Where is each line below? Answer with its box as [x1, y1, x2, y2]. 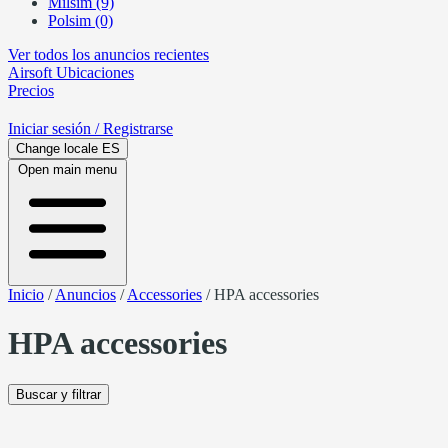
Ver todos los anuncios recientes [8, 46, 209, 63]
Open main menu [18, 162, 117, 177]
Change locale [16, 141, 98, 156]
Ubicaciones [52, 64, 134, 81]
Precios [8, 82, 54, 99]
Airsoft [8, 64, 52, 81]
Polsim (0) [48, 12, 113, 29]
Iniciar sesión [8, 120, 95, 137]
